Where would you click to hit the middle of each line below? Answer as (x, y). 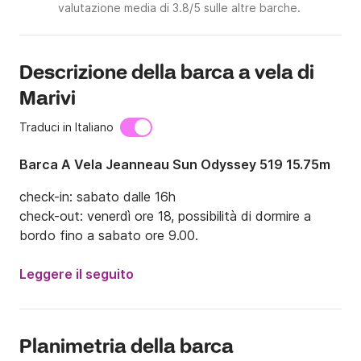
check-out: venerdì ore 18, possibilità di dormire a (165, 216)
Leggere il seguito (77, 274)
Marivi (48, 100)
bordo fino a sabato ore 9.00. (109, 236)
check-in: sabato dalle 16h (98, 197)
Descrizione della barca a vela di (167, 74)
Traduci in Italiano (66, 127)
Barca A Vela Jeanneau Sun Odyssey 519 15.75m (175, 165)
